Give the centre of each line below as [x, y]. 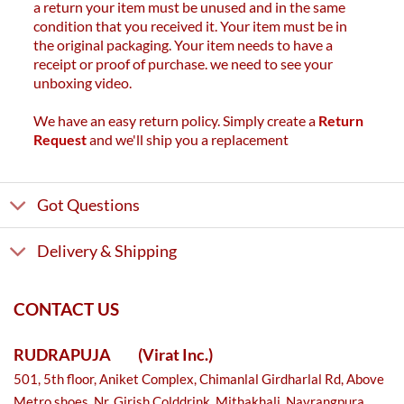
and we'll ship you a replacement [188, 139]
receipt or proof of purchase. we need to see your [184, 63]
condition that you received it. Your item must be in [191, 25]
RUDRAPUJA [76, 355]
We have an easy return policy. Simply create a [176, 120]
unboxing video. [83, 82]
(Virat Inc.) [175, 355]
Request [60, 139]
